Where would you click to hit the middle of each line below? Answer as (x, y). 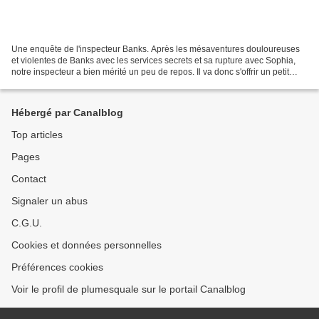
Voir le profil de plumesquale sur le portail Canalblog (129, 289)
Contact (29, 179)
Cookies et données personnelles (87, 245)
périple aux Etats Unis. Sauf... (68, 83)
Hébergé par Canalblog (67, 113)
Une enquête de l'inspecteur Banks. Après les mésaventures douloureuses (156, 49)
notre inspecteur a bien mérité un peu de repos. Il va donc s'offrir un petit (150, 72)
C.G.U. (27, 223)
